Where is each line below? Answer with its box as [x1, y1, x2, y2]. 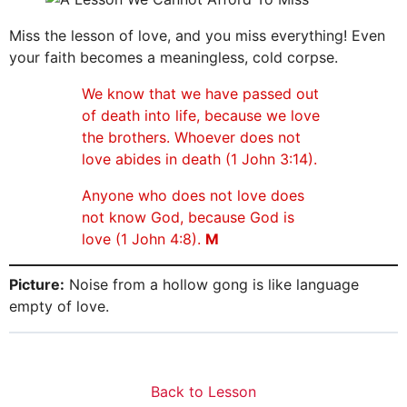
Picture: [9, 275, 65, 294]
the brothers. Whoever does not [82, 128, 301, 147]
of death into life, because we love [82, 106, 320, 125]
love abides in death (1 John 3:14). [82, 150, 317, 169]
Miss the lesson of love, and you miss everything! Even [9, 26, 385, 45]
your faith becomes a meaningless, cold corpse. [9, 48, 338, 67]
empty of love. [9, 297, 109, 316]
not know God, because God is [82, 208, 294, 227]
